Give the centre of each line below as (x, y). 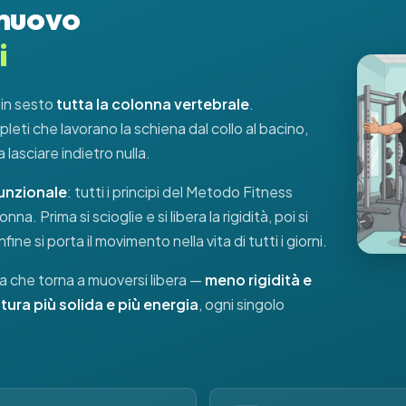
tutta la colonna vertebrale (153, 104)
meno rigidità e (258, 280)
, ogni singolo (242, 304)
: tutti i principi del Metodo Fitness (180, 192)
